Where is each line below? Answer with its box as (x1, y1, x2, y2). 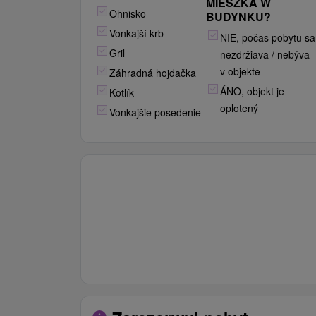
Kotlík (109, 85, 134, 99)
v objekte (220, 64, 261, 78)
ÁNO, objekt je (220, 84, 285, 98)
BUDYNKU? (206, 8, 272, 25)
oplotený (220, 101, 259, 115)
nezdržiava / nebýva (220, 47, 310, 61)
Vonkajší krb (109, 26, 164, 40)
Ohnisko (109, 6, 146, 20)
